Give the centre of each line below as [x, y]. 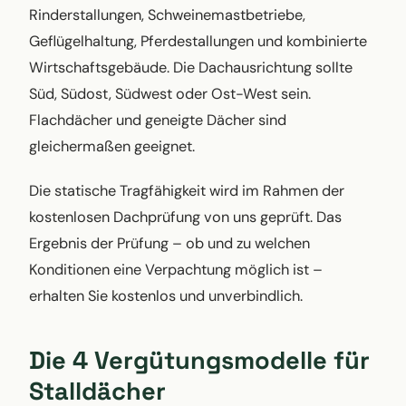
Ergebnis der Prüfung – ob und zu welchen [169, 243]
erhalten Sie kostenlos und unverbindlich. [166, 295]
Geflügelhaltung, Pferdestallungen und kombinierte [198, 41]
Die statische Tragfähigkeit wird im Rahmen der [187, 190]
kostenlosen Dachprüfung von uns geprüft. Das [185, 217]
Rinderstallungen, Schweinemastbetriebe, [167, 14]
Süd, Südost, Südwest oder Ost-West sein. [170, 93]
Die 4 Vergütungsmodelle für [199, 360]
